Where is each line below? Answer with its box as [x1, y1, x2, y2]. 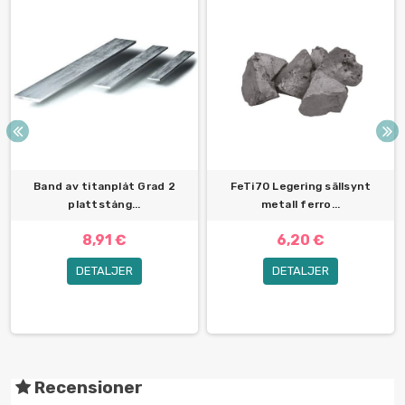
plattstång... [68, 198, 141, 212]
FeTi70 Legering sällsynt [230, 180, 372, 193]
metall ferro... [260, 198, 341, 212]
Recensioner [31, 378, 143, 399]
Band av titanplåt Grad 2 [33, 180, 175, 193]
